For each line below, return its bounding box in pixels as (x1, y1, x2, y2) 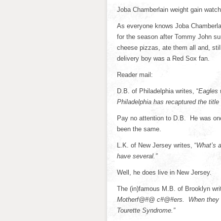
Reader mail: (117, 71, 153, 78)
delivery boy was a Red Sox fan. (117, 55, 210, 62)
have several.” (117, 152, 157, 160)
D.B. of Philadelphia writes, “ (117, 87, 198, 95)
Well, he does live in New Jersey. (117, 169, 212, 176)
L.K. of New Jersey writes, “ (117, 142, 196, 149)
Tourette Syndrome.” (117, 207, 175, 214)
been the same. (117, 125, 161, 133)
